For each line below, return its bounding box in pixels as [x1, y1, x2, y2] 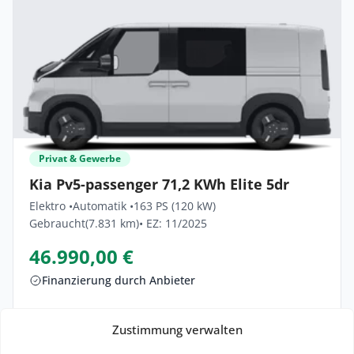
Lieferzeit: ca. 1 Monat [48, 307, 168, 322]
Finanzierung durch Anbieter [42, 272, 195, 288]
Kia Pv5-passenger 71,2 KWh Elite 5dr [29, 174, 289, 194]
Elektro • [29, 198, 73, 213]
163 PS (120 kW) [134, 198, 216, 213]
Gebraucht [29, 215, 85, 231]
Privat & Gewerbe [39, 151, 121, 165]
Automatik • [73, 198, 134, 213]
